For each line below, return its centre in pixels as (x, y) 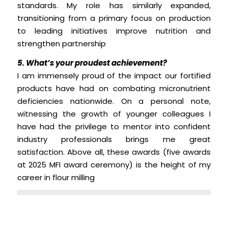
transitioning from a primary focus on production (114, 18)
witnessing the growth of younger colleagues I (114, 113)
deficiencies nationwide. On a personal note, (114, 101)
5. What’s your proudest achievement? (92, 63)
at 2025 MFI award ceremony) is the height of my (114, 164)
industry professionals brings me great (114, 139)
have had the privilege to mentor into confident (114, 126)
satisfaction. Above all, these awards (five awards (114, 152)
